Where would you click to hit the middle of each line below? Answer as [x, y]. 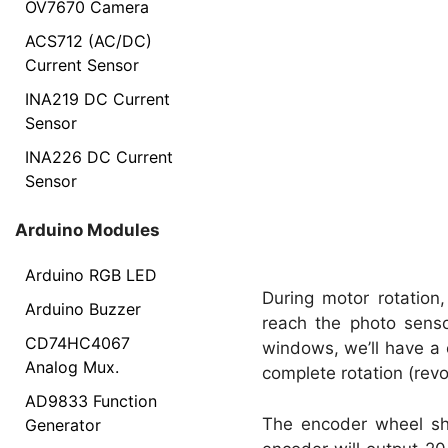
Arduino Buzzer [83, 309]
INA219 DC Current [97, 98]
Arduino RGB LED [91, 275]
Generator [63, 425]
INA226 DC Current [99, 156]
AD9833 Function [91, 401]
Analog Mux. [72, 367]
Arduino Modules [87, 229]
